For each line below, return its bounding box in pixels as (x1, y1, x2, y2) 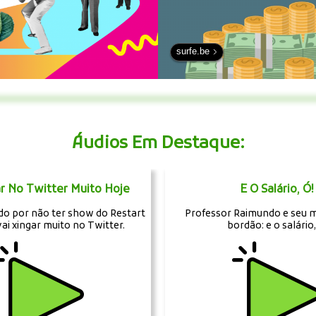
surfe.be (176, 46, 209, 57)
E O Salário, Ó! (240, 182, 315, 197)
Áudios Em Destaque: (71, 132, 245, 155)
